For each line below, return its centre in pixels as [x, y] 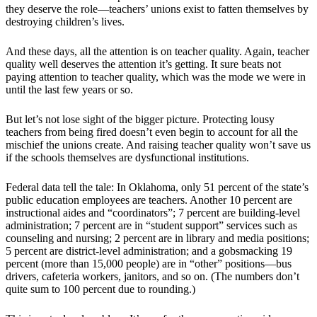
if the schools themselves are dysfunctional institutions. [127, 158]
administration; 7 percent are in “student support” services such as [151, 226]
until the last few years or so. [69, 90]
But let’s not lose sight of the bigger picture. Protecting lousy [140, 120]
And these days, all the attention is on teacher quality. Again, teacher [157, 52]
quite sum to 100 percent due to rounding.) [100, 289]
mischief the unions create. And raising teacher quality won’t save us [158, 145]
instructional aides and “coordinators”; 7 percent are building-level [153, 213]
